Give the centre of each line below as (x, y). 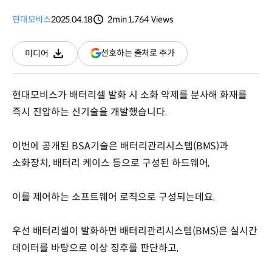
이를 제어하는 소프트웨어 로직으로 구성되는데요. (115, 197)
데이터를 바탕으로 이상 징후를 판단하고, (97, 248)
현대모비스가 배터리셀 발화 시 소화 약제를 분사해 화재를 (130, 95)
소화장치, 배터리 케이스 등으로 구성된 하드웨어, (112, 163)
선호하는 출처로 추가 (138, 53)
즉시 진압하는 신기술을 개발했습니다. (91, 112)
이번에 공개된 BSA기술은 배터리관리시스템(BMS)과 (121, 146)
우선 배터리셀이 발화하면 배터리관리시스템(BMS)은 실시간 (135, 231)
